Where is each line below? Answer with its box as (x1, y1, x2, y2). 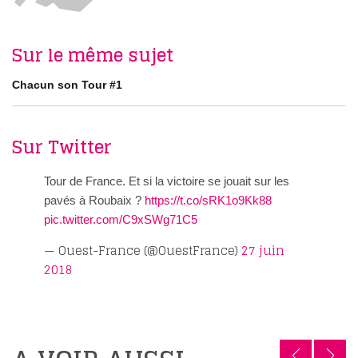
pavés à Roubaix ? (44, 193, 145, 208)
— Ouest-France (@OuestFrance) (44, 240, 241, 262)
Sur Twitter (12, 131, 112, 164)
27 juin (241, 240, 284, 262)
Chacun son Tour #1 (12, 78, 122, 92)
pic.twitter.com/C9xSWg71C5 (44, 213, 197, 227)
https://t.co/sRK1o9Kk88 (145, 193, 272, 208)
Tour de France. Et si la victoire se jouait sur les (44, 174, 289, 189)
